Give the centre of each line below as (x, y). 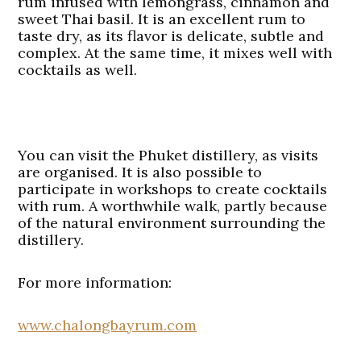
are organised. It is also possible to (140, 172)
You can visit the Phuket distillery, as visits (168, 155)
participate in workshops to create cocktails (173, 189)
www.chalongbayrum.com (108, 325)
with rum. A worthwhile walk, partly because (173, 206)
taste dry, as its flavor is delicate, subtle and (171, 36)
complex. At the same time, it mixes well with (175, 53)
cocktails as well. (78, 70)
